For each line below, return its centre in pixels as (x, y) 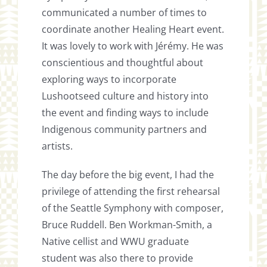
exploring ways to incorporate (109, 80)
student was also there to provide (118, 258)
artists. (58, 146)
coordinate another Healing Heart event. (133, 30)
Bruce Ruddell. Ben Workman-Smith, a (127, 225)
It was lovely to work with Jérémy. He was (133, 46)
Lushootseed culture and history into (125, 96)
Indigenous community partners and (125, 130)
